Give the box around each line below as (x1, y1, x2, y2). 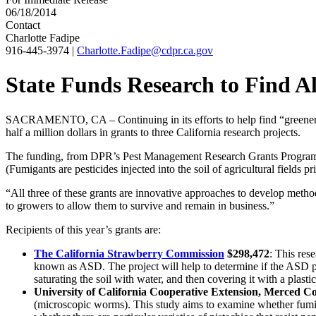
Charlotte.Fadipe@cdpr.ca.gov (77, 44, 213, 56)
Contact (6, 19, 40, 31)
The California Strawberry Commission (34, 247, 224, 260)
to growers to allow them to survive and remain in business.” (6, 199, 274, 212)
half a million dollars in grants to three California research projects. (6, 126, 300, 138)
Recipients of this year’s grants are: (6, 223, 161, 236)
